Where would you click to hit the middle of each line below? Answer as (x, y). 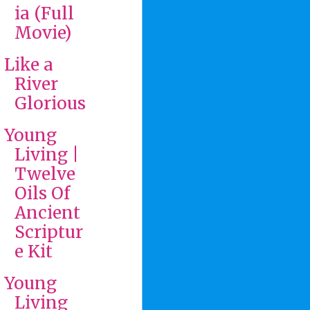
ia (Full (44, 13)
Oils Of (42, 193)
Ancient (47, 212)
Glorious (50, 103)
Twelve (45, 174)
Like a (28, 64)
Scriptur (48, 232)
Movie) (43, 33)
